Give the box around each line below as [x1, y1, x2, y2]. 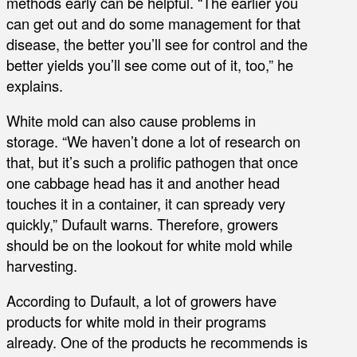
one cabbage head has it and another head [6, 171, 280, 193]
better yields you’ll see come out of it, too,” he [6, 53, 293, 75]
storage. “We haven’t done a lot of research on [6, 130, 300, 151]
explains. [6, 74, 63, 96]
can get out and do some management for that [6, 12, 300, 33]
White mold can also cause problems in [6, 109, 256, 131]
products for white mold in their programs [6, 311, 266, 332]
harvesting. [6, 254, 77, 276]
